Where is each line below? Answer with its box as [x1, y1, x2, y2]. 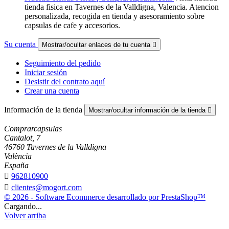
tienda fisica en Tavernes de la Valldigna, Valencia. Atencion [25, 2, 219, 11]
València [4, 151, 32, 161]
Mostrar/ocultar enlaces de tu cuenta [42, 40, 152, 49]
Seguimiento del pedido [25, 58, 101, 67]
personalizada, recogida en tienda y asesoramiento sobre [25, 11, 204, 20]
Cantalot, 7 [4, 133, 40, 142]
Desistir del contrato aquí [25, 77, 105, 86]
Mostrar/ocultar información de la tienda [88, 106, 208, 114]
